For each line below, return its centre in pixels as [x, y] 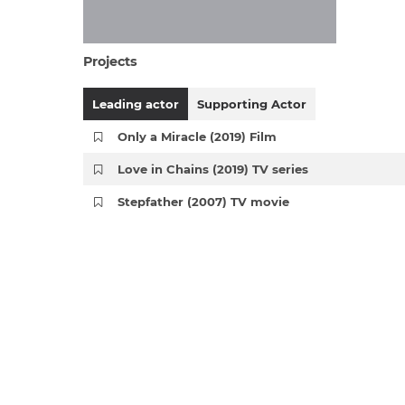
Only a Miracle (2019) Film [198, 137]
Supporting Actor [252, 104]
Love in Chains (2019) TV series [213, 169]
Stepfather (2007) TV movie [204, 202]
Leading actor [136, 104]
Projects [110, 61]
